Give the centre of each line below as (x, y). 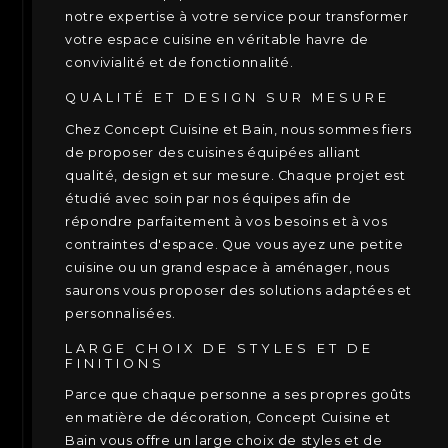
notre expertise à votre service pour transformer (237, 16)
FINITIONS (115, 363)
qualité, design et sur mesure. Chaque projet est (235, 175)
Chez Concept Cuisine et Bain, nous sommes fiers (239, 129)
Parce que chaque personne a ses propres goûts (238, 395)
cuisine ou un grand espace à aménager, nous (227, 267)
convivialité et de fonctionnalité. (179, 62)
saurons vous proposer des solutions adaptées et (239, 290)
